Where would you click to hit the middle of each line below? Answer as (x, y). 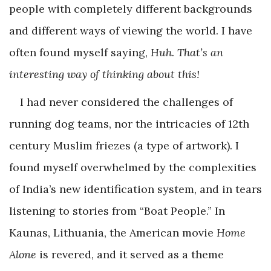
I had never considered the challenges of (126, 102)
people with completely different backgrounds (131, 8)
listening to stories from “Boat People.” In (117, 211)
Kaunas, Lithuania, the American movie (113, 232)
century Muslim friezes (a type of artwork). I (124, 145)
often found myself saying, (80, 52)
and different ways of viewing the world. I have (131, 30)
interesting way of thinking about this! (104, 74)
